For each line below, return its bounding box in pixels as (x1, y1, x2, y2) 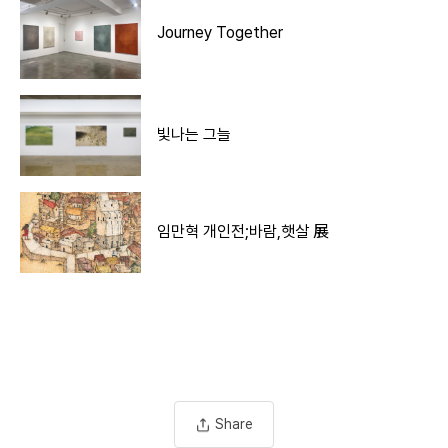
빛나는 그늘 (157, 125, 232, 145)
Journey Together (157, 23, 284, 43)
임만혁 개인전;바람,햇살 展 (157, 222, 330, 242)
